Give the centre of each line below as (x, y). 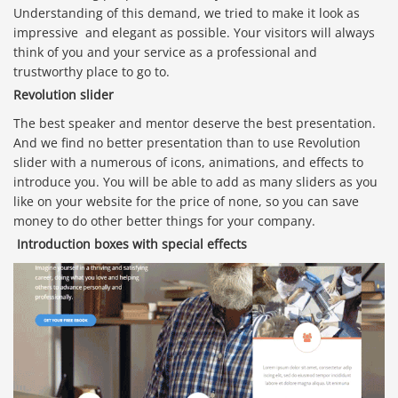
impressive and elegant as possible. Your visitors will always (194, 32)
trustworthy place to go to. (92, 71)
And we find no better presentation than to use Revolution (187, 142)
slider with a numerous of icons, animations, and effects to (188, 162)
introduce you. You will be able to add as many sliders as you (195, 181)
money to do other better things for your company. (164, 220)
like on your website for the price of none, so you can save (186, 201)
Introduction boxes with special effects (132, 243)
